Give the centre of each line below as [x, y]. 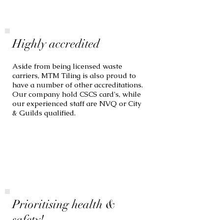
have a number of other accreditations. [78, 85]
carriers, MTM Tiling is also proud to [74, 75]
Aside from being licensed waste [67, 66]
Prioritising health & [64, 204]
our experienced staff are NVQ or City [77, 103]
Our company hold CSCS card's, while [77, 94]
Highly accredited [56, 44]
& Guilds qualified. [44, 113]
